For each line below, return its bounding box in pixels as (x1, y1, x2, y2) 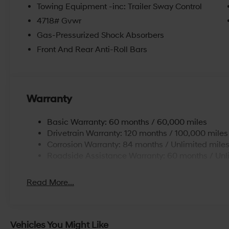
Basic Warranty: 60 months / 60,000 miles (47, 117, 208, 127)
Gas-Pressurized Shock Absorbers (37, 30, 165, 40)
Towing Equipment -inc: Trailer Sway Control (37, 1, 202, 12)
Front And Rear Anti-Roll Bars (37, 44, 148, 55)
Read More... (27, 177, 75, 188)
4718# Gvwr (37, 15, 82, 26)
